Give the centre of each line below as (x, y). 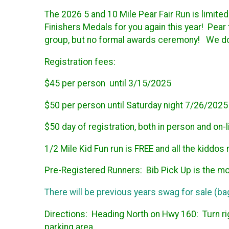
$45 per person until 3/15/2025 (108, 84)
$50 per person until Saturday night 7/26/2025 (136, 105)
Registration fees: (80, 62)
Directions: (68, 214)
